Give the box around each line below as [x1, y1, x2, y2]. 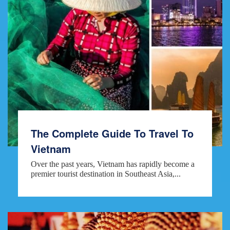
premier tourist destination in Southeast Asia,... [31, 169, 181, 178]
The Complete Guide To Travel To [31, 125, 194, 141]
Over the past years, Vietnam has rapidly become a [31, 159, 195, 168]
